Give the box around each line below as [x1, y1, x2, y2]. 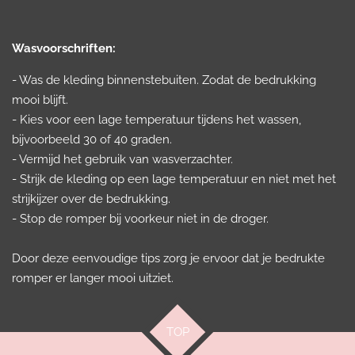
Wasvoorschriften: [12, 40, 116, 55]
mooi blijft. [12, 92, 68, 107]
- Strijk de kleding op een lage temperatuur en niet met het [12, 171, 336, 186]
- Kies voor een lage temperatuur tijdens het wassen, [12, 112, 301, 127]
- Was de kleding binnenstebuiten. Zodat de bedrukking [12, 72, 316, 87]
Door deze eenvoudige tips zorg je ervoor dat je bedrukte [12, 250, 325, 265]
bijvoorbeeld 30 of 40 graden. [12, 132, 172, 147]
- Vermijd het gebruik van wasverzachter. [12, 151, 233, 166]
